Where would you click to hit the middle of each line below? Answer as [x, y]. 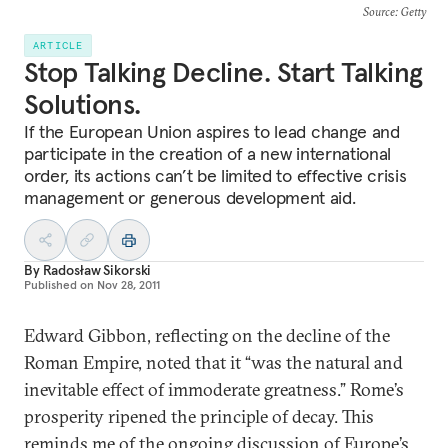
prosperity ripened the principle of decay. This [199, 416]
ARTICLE [58, 45]
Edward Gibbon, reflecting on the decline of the [207, 335]
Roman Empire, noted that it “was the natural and [213, 362]
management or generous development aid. [190, 197]
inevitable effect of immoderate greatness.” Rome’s [214, 389]
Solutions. [82, 104]
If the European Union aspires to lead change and [212, 131]
